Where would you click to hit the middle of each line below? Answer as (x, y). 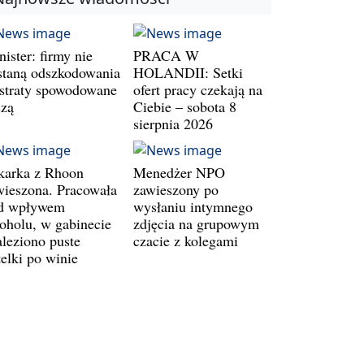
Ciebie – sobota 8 (185, 107)
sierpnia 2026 (173, 124)
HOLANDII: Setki (188, 73)
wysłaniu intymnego (193, 207)
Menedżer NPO (179, 173)
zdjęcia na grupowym (196, 224)
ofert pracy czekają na (198, 90)
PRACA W (166, 56)
